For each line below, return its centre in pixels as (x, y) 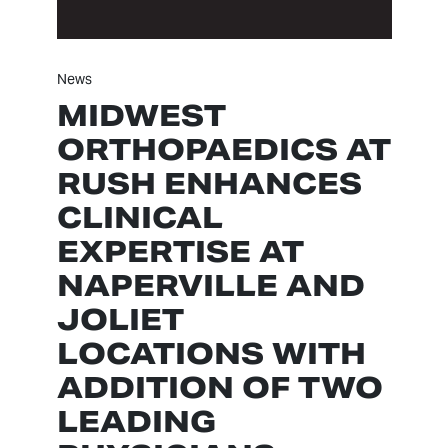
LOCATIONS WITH (211, 354)
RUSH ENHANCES (209, 184)
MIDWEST (141, 116)
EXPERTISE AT (180, 252)
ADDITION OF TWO (219, 388)
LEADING (136, 422)
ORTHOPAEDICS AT (223, 150)
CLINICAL (139, 218)
